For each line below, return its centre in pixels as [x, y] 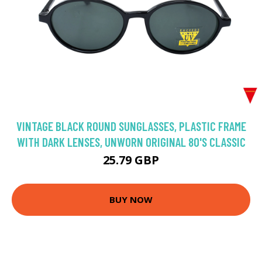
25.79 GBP [131, 160]
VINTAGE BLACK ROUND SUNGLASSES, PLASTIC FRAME [131, 126]
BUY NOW [131, 200]
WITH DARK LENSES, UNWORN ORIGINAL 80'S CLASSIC [131, 142]
